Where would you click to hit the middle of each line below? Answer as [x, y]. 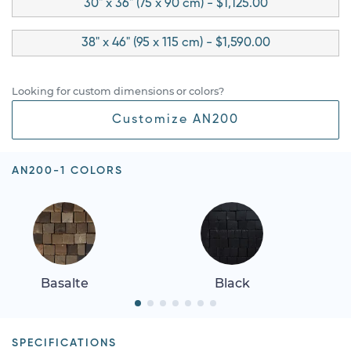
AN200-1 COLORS [67, 170]
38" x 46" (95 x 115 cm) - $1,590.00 [175, 43]
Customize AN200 [175, 119]
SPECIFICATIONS [64, 343]
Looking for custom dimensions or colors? [118, 91]
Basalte [64, 283]
